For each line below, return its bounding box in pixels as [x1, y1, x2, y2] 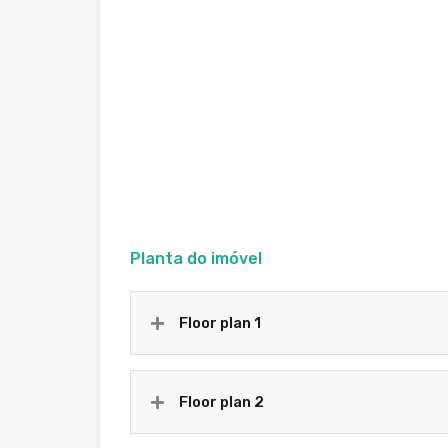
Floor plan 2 [179, 393, 264, 411]
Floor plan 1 [179, 314, 261, 332]
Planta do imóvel [130, 249, 262, 268]
